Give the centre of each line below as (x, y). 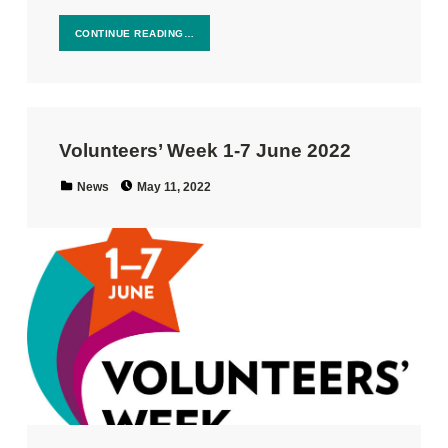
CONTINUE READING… (134, 33)
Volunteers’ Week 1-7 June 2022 (204, 150)
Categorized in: (83, 178)
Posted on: (168, 177)
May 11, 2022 (174, 186)
